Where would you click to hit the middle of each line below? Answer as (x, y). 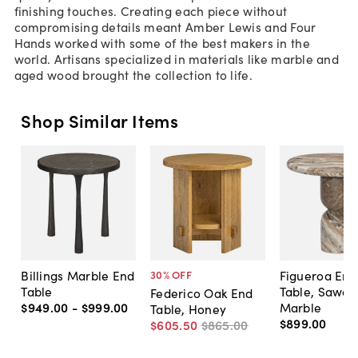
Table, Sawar (317, 291)
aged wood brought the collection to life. (133, 74)
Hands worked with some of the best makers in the (162, 42)
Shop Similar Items (100, 121)
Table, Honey (188, 308)
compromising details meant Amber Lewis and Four (165, 26)
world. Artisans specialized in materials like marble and (176, 58)
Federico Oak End (201, 292)
